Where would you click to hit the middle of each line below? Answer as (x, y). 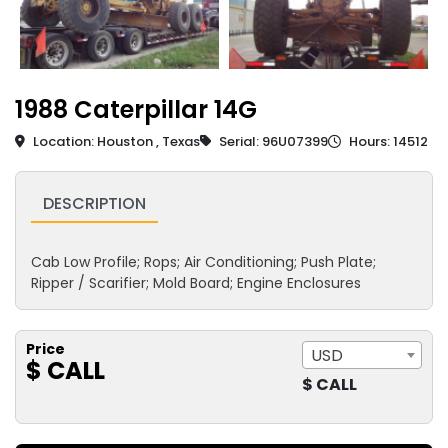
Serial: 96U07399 (272, 142)
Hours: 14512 (387, 142)
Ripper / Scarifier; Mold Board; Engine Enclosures (196, 283)
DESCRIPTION (94, 204)
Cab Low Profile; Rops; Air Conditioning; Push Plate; (203, 262)
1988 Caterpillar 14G (136, 110)
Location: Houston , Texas (115, 142)
